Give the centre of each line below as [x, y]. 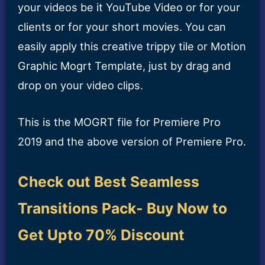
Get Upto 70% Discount [101, 235]
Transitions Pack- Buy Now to [122, 209]
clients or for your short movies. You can [122, 26]
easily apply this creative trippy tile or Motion [132, 46]
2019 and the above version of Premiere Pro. [132, 142]
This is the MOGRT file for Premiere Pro [119, 122]
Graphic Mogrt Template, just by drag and [124, 65]
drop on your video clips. [80, 85]
